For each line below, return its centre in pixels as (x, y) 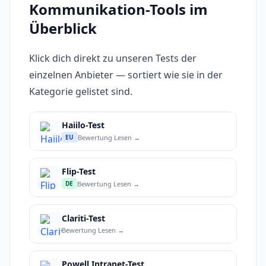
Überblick (63, 28)
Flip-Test (79, 172)
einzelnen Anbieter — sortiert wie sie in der (126, 75)
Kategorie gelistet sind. (81, 92)
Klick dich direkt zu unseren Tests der (113, 58)
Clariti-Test (83, 218)
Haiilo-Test (83, 125)
